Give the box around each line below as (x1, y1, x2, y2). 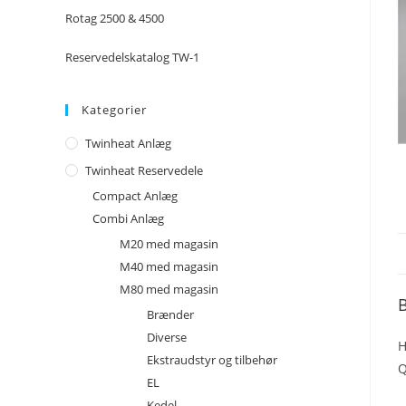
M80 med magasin (120, 281, 218, 297)
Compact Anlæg (92, 188, 178, 204)
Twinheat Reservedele (85, 162, 203, 179)
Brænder (147, 306, 194, 323)
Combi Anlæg (92, 210, 164, 227)
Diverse (147, 329, 187, 345)
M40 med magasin (120, 258, 218, 275)
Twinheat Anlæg (85, 135, 171, 151)
